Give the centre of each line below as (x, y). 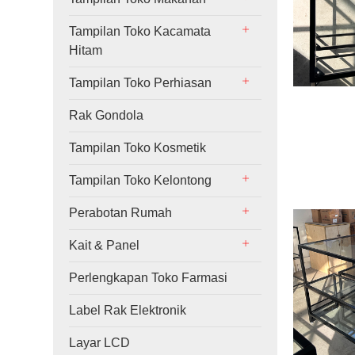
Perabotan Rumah (121, 213)
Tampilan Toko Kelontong (141, 180)
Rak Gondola (107, 115)
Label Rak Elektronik (128, 310)
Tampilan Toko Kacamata (140, 31)
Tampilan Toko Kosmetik (138, 148)
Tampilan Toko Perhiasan (141, 83)
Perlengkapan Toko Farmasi (149, 278)
